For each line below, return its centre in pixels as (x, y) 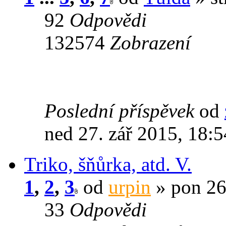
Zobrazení (150, 42)
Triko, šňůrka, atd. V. (108, 164)
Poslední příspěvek (122, 110)
